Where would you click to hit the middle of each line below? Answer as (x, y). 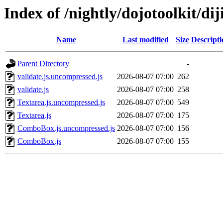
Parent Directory (43, 64)
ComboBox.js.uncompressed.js (66, 128)
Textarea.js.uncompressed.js (61, 103)
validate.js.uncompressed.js (60, 77)
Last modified (145, 40)
